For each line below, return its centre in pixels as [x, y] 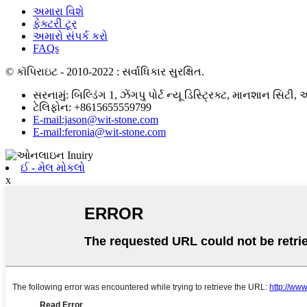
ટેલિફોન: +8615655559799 [92, 108]
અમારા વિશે [58, 12]
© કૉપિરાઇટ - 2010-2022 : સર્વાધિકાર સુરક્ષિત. [105, 72]
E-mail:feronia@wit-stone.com [99, 132]
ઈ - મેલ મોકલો [53, 168]
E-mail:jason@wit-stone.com [96, 120]
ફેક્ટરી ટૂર [55, 24]
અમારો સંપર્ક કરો [70, 36]
